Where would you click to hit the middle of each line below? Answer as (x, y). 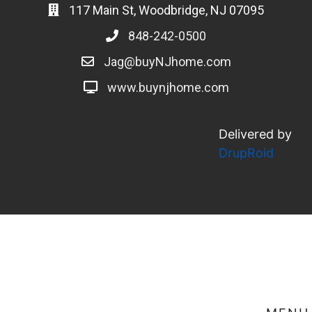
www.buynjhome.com (168, 87)
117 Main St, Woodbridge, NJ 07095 (165, 10)
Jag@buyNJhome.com (167, 62)
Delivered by (255, 134)
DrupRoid (246, 153)
